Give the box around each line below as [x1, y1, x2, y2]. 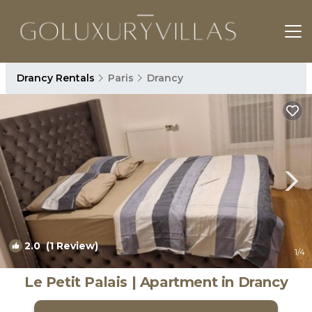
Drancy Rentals [17, 72, 97, 84]
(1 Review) [40, 240, 98, 252]
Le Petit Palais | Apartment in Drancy [24, 274, 288, 290]
